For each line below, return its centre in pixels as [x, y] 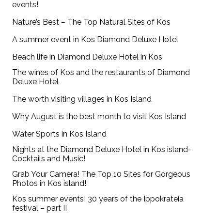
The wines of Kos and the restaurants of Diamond [101, 73]
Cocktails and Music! [49, 159]
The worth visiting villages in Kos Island [82, 99]
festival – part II [40, 208]
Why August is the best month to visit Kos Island [99, 117]
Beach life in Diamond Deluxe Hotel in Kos [87, 57]
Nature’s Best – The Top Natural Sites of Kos [92, 22]
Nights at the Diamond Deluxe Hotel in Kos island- [102, 150]
